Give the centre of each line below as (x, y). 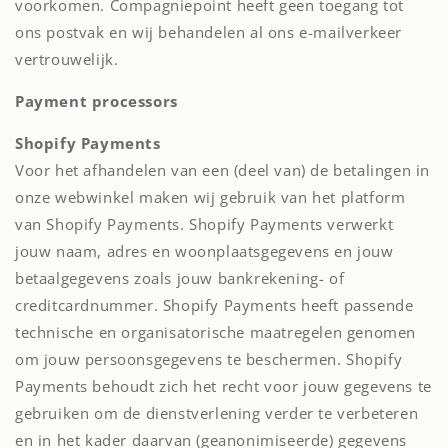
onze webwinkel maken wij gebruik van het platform (210, 197)
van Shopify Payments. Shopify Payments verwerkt (204, 224)
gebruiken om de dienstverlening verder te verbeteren (217, 413)
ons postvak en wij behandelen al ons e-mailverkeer (209, 32)
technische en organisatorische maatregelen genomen (216, 332)
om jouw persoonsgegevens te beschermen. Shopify (209, 359)
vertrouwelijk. (67, 59)
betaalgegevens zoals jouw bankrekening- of (180, 278)
